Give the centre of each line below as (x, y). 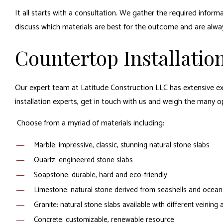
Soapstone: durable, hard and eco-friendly (100, 175)
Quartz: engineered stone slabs (83, 160)
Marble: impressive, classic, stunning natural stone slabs (121, 145)
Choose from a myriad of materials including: (90, 123)
